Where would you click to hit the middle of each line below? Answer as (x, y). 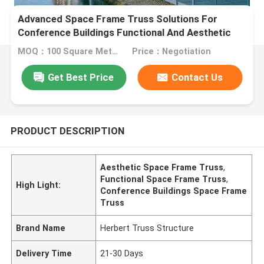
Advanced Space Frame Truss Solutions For (118, 19)
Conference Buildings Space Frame (174, 191)
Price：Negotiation (171, 52)
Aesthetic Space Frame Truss (162, 167)
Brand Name (41, 228)
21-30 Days (122, 253)
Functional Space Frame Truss (164, 179)
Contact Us (197, 77)
